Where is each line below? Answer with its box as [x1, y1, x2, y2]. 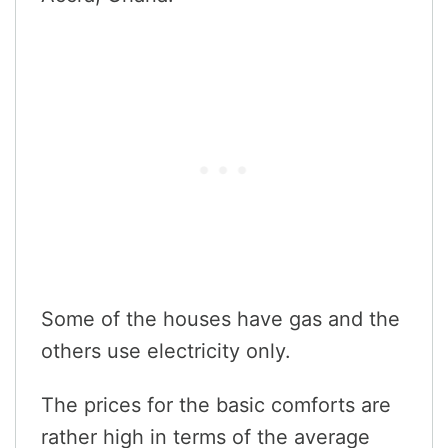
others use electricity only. [41, 338, 291, 363]
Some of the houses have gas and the [41, 306, 400, 331]
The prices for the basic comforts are [41, 392, 391, 417]
